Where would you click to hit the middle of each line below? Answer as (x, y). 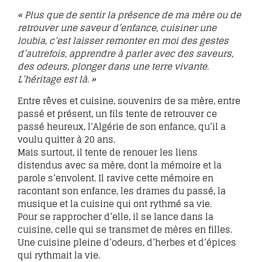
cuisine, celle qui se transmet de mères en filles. (125, 229)
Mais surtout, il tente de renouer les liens (108, 152)
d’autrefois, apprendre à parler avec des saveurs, (125, 54)
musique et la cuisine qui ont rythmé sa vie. (115, 204)
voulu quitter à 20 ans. (66, 139)
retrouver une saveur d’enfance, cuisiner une (117, 28)
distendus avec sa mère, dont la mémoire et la (120, 165)
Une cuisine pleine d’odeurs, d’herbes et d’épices (127, 242)
